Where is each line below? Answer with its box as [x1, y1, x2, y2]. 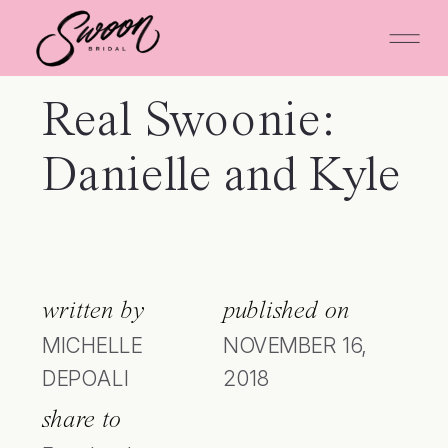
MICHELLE [42, 331, 143, 359]
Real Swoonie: [42, 97, 334, 149]
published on [222, 298, 350, 324]
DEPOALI [42, 365, 129, 392]
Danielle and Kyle [42, 152, 401, 203]
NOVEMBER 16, [222, 331, 368, 359]
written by [42, 298, 145, 324]
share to [42, 407, 122, 433]
